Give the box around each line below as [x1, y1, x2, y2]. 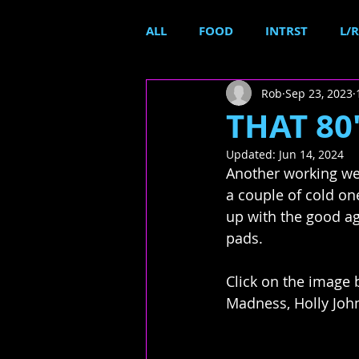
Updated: [226, 147, 279, 162]
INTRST [265, 22, 308, 39]
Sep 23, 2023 [285, 85, 353, 101]
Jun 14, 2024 [279, 147, 344, 162]
